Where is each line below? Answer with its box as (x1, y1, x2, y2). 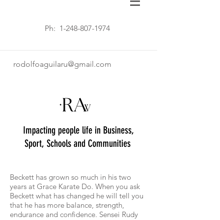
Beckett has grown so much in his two (10, 172, 131, 182)
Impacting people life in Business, (23, 124, 134, 136)
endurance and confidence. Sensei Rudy (10, 210, 138, 219)
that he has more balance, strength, (10, 200, 124, 210)
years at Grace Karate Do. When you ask (10, 182, 140, 191)
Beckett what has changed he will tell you (10, 191, 143, 200)
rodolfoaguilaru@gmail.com (13, 59, 111, 69)
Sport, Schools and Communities (24, 137, 133, 149)
